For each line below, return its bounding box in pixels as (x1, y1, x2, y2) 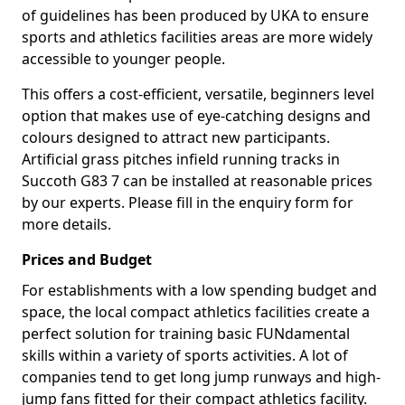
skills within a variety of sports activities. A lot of (22, 345, 348, 365)
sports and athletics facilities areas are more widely (22, 27, 372, 47)
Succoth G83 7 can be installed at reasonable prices (22, 171, 372, 191)
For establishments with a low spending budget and (22, 280, 377, 300)
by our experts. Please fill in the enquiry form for (22, 193, 353, 212)
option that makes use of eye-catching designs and (22, 106, 371, 126)
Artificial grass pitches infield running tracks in (22, 149, 340, 169)
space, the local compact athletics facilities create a (22, 302, 370, 322)
